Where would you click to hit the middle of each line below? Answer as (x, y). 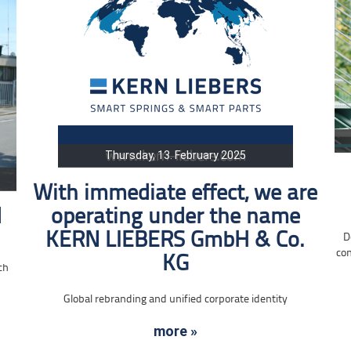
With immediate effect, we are (175, 194)
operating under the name (175, 217)
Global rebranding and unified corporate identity (175, 300)
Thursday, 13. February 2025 (175, 155)
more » (175, 331)
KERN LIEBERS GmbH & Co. (175, 241)
